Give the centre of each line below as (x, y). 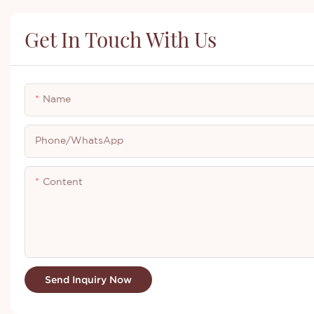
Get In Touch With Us (121, 39)
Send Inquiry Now (88, 280)
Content (63, 182)
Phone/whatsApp (79, 141)
